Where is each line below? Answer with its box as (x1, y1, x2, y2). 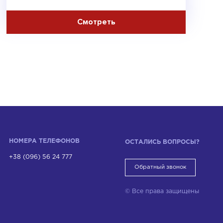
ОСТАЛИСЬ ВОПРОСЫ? (124, 139, 200, 145)
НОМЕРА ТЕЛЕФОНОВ (8, 138, 80, 144)
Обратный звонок (134, 165, 186, 170)
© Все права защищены (124, 189, 199, 195)
